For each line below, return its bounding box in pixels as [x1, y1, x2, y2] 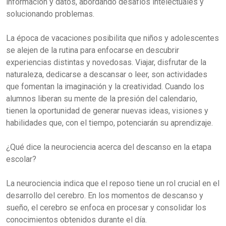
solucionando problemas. [6, 9, 94, 19]
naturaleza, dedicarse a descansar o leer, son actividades [6, 70, 207, 79]
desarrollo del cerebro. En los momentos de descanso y [6, 191, 203, 200]
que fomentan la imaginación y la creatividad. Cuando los [6, 82, 204, 91]
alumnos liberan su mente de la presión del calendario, [6, 94, 197, 103]
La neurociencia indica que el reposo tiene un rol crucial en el [6, 179, 219, 188]
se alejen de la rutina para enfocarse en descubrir [6, 45, 179, 55]
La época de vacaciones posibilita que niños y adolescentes [6, 33, 219, 43]
